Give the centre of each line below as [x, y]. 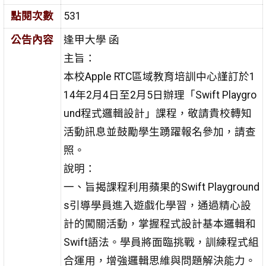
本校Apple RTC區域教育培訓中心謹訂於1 [159, 77]
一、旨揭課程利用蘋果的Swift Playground [161, 187]
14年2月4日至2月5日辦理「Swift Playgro [160, 95]
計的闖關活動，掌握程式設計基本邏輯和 [159, 224]
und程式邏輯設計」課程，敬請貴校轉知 [157, 114]
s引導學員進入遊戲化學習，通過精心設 [157, 206]
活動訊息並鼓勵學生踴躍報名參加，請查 [159, 132]
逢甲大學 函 [91, 40]
